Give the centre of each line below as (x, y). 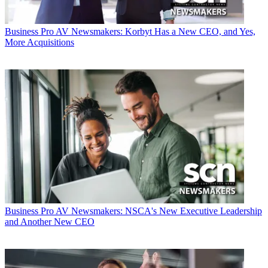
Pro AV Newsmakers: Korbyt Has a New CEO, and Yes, (148, 31)
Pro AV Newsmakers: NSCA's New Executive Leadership (151, 211)
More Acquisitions (39, 42)
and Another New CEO (50, 222)
